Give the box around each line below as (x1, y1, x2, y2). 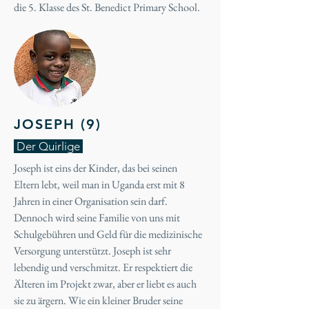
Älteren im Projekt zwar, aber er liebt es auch (14, 277, 197, 291)
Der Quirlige (14, 139, 83, 153)
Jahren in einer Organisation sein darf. (14, 194, 168, 208)
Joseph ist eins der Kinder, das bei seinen (14, 161, 177, 175)
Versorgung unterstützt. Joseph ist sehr (14, 243, 171, 258)
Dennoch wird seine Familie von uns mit (14, 210, 180, 225)
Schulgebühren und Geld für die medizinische (14, 227, 202, 241)
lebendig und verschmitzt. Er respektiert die (14, 260, 192, 275)
